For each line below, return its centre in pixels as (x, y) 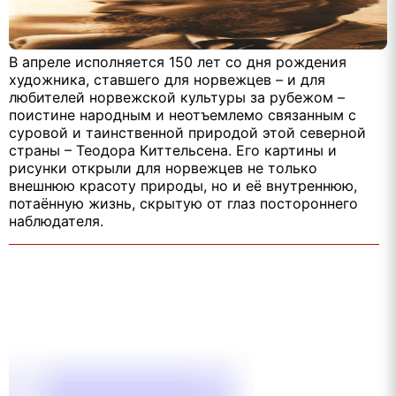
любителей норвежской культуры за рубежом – (177, 98)
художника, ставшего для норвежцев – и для (167, 80)
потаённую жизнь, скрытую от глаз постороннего (183, 204)
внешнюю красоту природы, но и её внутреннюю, (183, 186)
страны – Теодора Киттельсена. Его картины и (173, 151)
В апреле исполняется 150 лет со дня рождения (178, 62)
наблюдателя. (56, 221)
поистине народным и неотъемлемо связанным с (183, 115)
